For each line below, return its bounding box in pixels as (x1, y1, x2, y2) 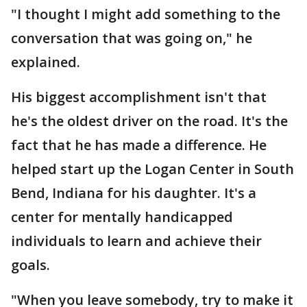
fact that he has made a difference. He (11, 135, 267, 154)
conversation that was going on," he (11, 28, 252, 47)
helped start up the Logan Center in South (11, 159, 294, 178)
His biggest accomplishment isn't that (11, 87, 267, 106)
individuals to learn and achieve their (11, 231, 262, 250)
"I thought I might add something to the (11, 4, 280, 23)
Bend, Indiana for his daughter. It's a (11, 183, 256, 202)
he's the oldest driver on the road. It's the (11, 111, 288, 130)
